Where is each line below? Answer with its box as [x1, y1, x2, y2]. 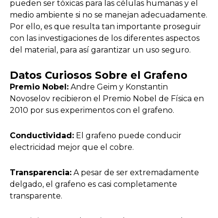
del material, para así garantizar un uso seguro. [10, 45, 191, 54]
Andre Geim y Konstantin [69, 82, 168, 91]
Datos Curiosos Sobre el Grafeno [10, 69, 187, 81]
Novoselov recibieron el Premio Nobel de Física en [10, 93, 204, 103]
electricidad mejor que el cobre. [10, 142, 134, 152]
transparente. [10, 191, 62, 200]
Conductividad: [10, 130, 74, 140]
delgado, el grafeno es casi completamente [10, 179, 177, 189]
